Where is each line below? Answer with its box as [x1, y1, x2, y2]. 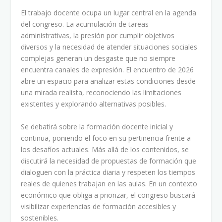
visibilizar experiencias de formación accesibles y [21, 201, 176, 211]
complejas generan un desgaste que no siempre [21, 54, 176, 63]
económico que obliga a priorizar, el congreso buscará [21, 190, 196, 200]
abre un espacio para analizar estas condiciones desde [21, 76, 196, 86]
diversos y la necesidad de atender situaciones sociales [21, 42, 198, 52]
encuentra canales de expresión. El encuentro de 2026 [21, 65, 194, 75]
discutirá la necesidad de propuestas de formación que [21, 156, 197, 166]
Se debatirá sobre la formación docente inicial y [21, 121, 173, 131]
